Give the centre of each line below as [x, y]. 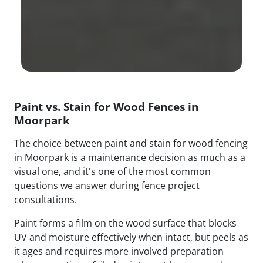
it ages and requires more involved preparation [119, 252]
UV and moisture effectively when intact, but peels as [131, 237]
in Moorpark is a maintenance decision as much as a [130, 158]
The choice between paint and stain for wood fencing [131, 144]
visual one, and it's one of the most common [112, 172]
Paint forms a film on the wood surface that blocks [125, 223]
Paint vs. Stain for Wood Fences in [106, 107]
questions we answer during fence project [107, 186]
